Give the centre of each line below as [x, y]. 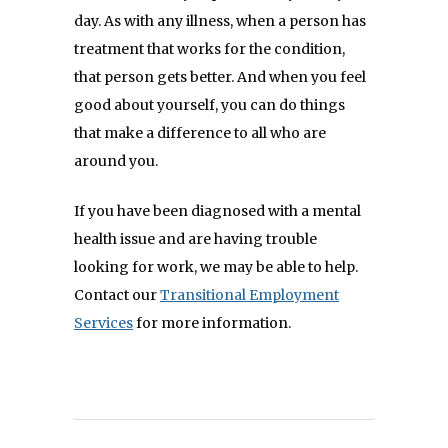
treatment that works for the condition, [209, 49]
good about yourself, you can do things [209, 105]
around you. [116, 161]
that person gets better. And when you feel [220, 77]
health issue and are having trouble [195, 239]
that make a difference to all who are [200, 133]
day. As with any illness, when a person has [220, 21]
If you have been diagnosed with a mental [217, 211]
